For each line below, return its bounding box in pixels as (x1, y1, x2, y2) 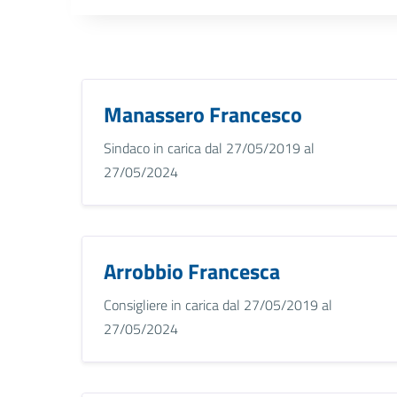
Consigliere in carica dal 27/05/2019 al (104, 293, 332, 315)
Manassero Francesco (104, 97, 302, 130)
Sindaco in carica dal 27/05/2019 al (104, 136, 315, 159)
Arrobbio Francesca (104, 254, 280, 287)
